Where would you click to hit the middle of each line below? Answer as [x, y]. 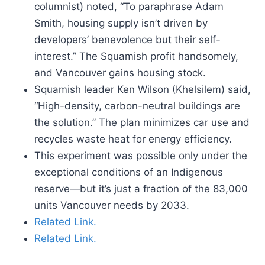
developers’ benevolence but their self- [127, 40]
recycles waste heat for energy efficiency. [133, 139]
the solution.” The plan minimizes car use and [142, 122]
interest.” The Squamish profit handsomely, [136, 56]
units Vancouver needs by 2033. [112, 205]
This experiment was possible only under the [141, 156]
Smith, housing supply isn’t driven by [121, 23]
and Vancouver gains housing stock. [120, 73]
